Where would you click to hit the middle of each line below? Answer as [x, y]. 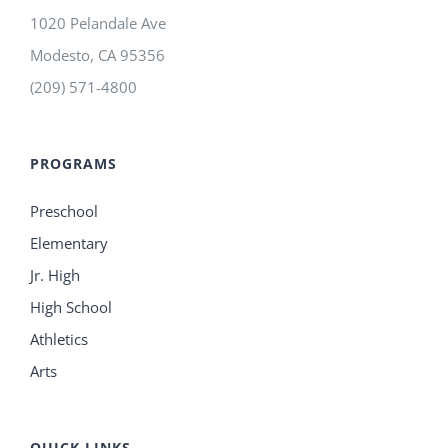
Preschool [64, 211]
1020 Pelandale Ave [98, 23]
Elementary [69, 243]
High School [71, 307]
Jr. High [55, 275]
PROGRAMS [73, 164]
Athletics [59, 339]
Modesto [60, 55]
